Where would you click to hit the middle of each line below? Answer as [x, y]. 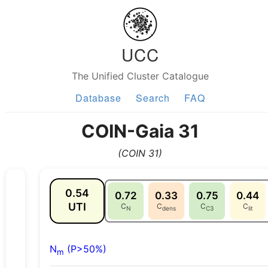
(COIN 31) [140, 153]
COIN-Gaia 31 [140, 131]
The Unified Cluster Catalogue [140, 76]
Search [153, 98]
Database [98, 98]
